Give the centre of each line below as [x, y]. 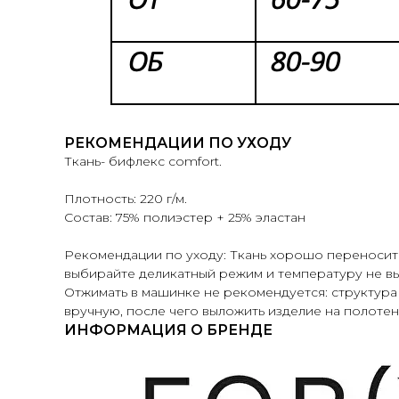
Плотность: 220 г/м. [126, 199]
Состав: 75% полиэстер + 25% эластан [185, 218]
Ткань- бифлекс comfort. [143, 162]
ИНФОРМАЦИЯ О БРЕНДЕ [168, 330]
